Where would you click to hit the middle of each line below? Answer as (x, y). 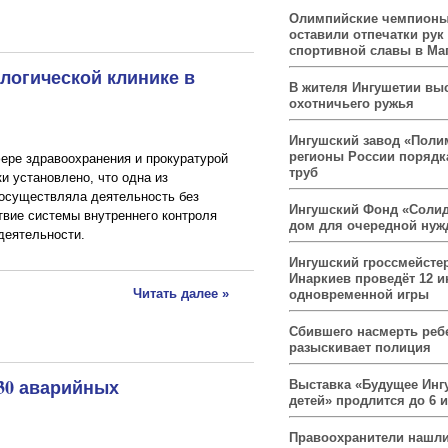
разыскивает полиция (360, 347)
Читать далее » (181, 294)
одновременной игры (359, 294)
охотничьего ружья (351, 103)
